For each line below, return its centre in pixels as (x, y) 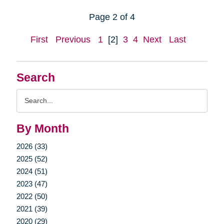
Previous (73, 39)
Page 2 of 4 (112, 17)
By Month (42, 128)
